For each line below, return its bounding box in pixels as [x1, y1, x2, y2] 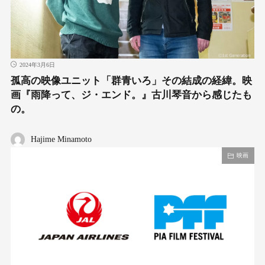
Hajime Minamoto [30, 135, 92, 144]
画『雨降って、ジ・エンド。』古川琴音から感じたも [10, 89, 252, 101]
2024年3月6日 [19, 62, 55, 69]
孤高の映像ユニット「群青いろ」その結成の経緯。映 [10, 75, 252, 87]
